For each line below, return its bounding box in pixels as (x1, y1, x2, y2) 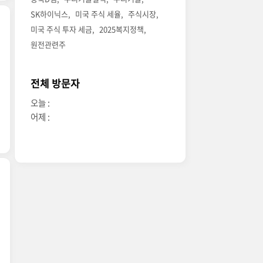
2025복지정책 (99, 23, 144, 35)
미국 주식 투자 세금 (31, 23, 93, 35)
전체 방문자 (31, 76, 80, 91)
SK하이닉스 (31, 8, 69, 20)
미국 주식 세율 (75, 8, 122, 20)
